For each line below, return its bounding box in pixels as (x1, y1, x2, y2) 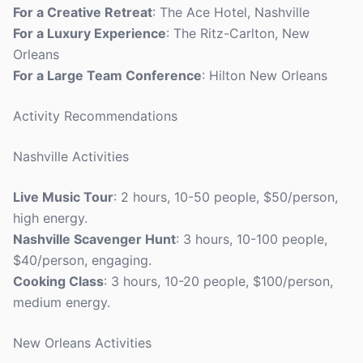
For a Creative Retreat (13, 4, 152, 20)
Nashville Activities (13, 148, 129, 164)
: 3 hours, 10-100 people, (176, 231, 327, 247)
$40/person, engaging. (13, 252, 152, 268)
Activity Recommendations (13, 108, 177, 124)
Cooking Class (13, 273, 104, 289)
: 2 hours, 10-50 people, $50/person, (113, 189, 338, 205)
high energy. (13, 210, 88, 226)
